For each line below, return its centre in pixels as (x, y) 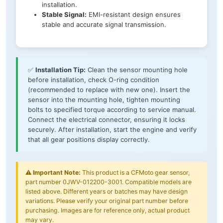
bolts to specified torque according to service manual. (112, 110)
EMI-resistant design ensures (134, 15)
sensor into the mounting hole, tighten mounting (104, 100)
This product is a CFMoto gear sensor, (135, 173)
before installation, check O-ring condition (94, 80)
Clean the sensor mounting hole (137, 70)
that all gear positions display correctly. (89, 140)
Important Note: (57, 173)
